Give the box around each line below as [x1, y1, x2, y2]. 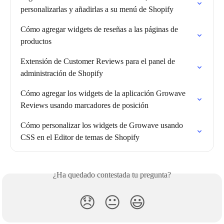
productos [20, 36, 51, 45]
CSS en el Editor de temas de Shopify [20, 132, 139, 141]
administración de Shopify [20, 68, 103, 77]
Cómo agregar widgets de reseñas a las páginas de [20, 24, 180, 33]
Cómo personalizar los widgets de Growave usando [20, 120, 185, 129]
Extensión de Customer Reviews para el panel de [20, 56, 177, 65]
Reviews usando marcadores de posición [20, 100, 148, 109]
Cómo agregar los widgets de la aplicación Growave [20, 88, 187, 97]
